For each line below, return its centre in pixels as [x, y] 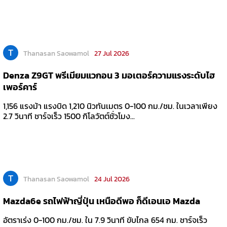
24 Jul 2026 [112, 179]
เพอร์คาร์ [20, 87]
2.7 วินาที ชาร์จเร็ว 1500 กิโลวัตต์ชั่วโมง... [69, 116]
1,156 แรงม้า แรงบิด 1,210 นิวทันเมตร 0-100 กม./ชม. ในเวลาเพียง [110, 106]
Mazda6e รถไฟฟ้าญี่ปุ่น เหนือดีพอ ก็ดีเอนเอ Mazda [101, 201]
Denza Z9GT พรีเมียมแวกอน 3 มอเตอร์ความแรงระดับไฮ [109, 75]
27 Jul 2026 [111, 54]
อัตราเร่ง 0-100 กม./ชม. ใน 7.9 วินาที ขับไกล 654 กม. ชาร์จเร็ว [105, 220]
